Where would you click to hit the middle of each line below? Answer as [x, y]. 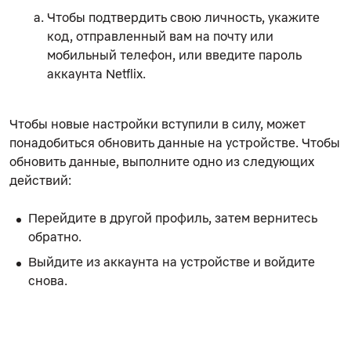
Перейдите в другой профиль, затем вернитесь [173, 217]
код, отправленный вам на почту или [160, 36]
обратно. [55, 236]
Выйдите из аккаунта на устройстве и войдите [172, 261]
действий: [40, 180]
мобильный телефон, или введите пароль [174, 54]
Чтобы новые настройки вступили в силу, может [157, 123]
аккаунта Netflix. [96, 73]
